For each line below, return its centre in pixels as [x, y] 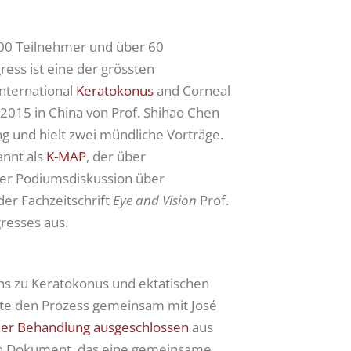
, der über [116, 156]
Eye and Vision [155, 200]
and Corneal [192, 90]
